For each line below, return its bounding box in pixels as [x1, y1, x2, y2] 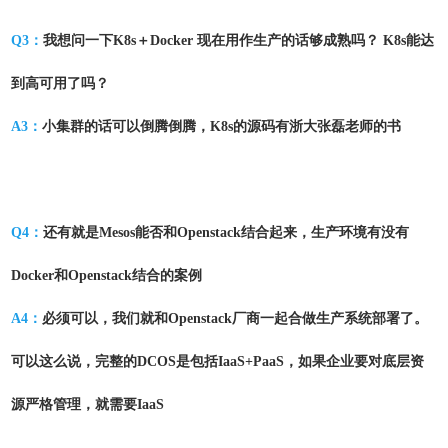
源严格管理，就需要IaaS [11, 397, 168, 412]
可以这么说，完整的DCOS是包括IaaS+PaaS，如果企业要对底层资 [11, 354, 424, 369]
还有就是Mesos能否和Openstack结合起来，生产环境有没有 [43, 225, 409, 240]
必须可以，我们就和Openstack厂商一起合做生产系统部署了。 [42, 311, 428, 326]
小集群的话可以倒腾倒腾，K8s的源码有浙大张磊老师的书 [42, 119, 405, 134]
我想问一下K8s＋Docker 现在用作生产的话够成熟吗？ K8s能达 [43, 33, 434, 48]
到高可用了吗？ [11, 76, 109, 91]
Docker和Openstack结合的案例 [11, 268, 202, 283]
